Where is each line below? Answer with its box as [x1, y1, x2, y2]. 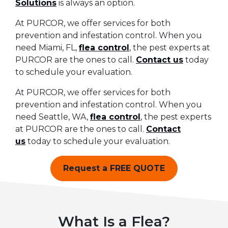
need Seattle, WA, [15, 112, 90, 122]
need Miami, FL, [15, 43, 79, 53]
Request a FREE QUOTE [63, 163, 165, 174]
